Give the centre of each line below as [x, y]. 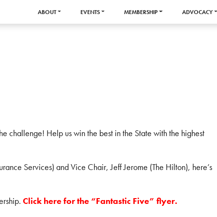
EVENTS [90, 12]
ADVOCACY [197, 12]
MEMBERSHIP [141, 12]
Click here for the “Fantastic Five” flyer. [100, 201]
